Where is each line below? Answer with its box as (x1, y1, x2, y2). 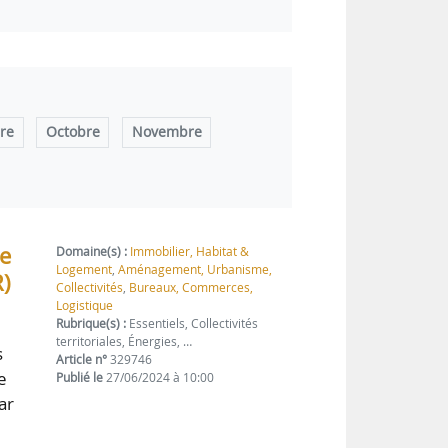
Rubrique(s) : (56, 315, 127, 333)
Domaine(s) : (56, 243, 128, 261)
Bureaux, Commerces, (129, 279, 254, 297)
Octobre (45, 123, 100, 142)
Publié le (56, 369, 104, 387)
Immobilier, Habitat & (130, 243, 250, 261)
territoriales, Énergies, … (56, 333, 193, 351)
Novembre (131, 123, 202, 142)
